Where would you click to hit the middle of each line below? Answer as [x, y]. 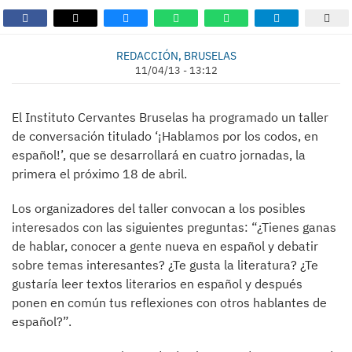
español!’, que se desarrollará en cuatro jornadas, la [159, 155]
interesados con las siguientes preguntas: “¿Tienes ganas [174, 227]
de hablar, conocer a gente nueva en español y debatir [165, 246]
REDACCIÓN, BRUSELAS [176, 55]
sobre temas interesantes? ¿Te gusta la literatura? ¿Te [165, 265]
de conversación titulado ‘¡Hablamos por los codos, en [165, 136]
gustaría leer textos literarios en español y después [157, 284]
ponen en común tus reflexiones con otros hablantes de [169, 302]
